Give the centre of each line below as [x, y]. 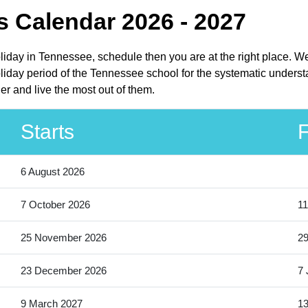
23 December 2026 [63, 271]
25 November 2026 [63, 238]
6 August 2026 [52, 172]
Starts [47, 132]
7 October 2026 [55, 205]
